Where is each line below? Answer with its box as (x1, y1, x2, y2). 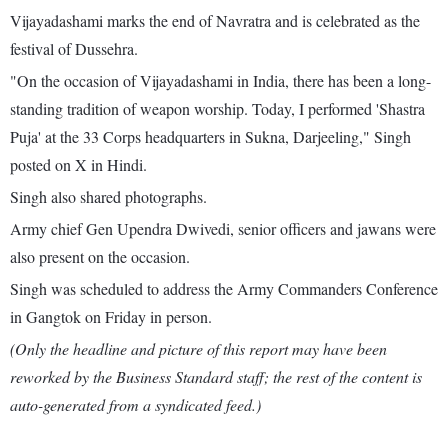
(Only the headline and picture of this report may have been (10, 338, 387, 360)
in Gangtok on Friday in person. (10, 306, 212, 328)
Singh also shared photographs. (10, 186, 207, 208)
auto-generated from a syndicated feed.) (10, 394, 261, 416)
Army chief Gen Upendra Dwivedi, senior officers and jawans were (10, 218, 436, 240)
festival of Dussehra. (10, 38, 138, 60)
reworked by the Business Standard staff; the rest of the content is (10, 366, 422, 388)
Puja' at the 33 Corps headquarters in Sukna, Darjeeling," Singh (10, 126, 411, 148)
